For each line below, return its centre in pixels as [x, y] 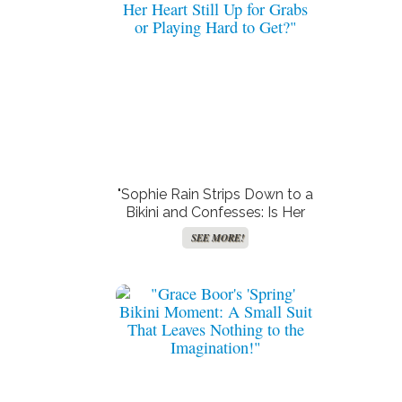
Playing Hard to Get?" [215, 248]
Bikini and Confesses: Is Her [215, 212]
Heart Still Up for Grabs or [215, 230]
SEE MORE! [218, 238]
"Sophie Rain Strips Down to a [215, 194]
